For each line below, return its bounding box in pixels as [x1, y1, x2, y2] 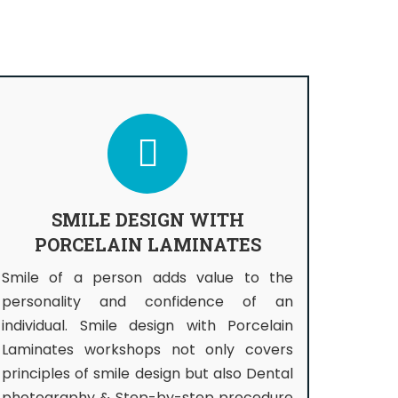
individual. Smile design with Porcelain [2, 315, 293, 336]
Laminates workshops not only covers [2, 339, 293, 360]
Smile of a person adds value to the [2, 267, 293, 288]
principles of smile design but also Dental [2, 363, 293, 384]
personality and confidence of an [2, 291, 293, 312]
